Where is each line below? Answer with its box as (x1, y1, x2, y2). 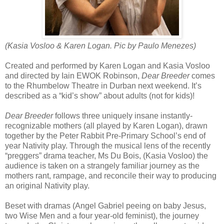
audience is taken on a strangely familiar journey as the (5, 161, 199, 170)
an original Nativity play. (5, 181, 89, 190)
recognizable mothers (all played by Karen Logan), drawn (5, 121, 207, 130)
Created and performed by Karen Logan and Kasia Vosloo (5, 61, 210, 70)
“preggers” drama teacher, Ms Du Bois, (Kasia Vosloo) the (5, 151, 208, 160)
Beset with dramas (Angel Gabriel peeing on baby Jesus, (5, 201, 206, 210)
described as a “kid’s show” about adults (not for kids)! (5, 91, 194, 100)
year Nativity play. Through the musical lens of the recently (5, 141, 210, 150)
